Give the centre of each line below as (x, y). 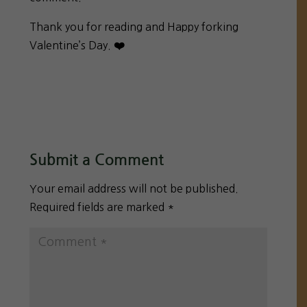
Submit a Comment (97, 159)
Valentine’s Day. (71, 45)
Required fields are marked (99, 207)
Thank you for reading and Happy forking (134, 26)
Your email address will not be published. (134, 188)
